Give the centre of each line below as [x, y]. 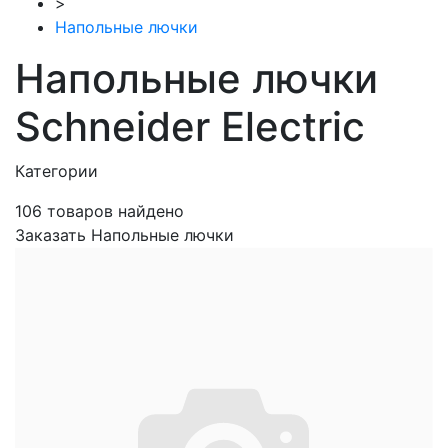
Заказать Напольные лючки [124, 235]
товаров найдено [113, 211]
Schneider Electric [190, 126]
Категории [56, 171]
